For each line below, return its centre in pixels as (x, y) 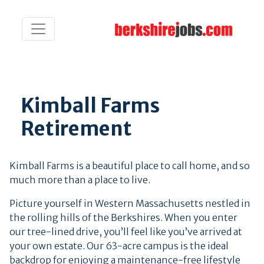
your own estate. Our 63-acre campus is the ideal (119, 246)
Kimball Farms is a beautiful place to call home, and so (130, 166)
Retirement (76, 128)
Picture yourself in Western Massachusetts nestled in (130, 203)
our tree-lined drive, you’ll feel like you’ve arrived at (126, 232)
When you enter (201, 217)
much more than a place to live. (80, 180)
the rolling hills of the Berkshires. (87, 217)
